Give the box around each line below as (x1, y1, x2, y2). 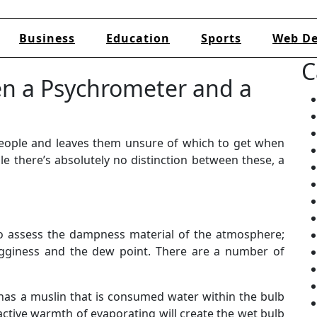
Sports (201, 30, 241, 46)
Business (19, 30, 75, 46)
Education (106, 30, 170, 46)
